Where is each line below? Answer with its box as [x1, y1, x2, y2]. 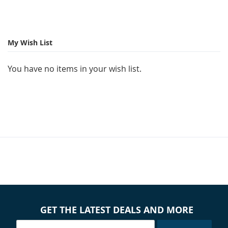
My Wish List [8, 38, 52, 47]
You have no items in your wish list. [8, 63, 141, 74]
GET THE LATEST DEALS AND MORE [40, 203, 193, 216]
